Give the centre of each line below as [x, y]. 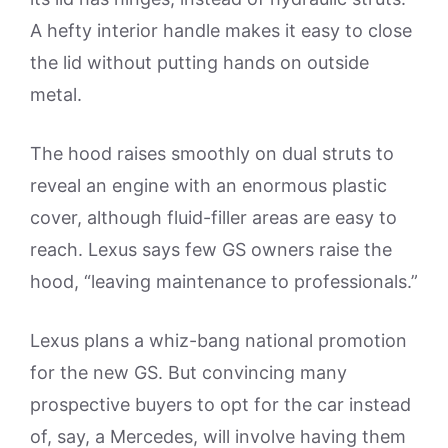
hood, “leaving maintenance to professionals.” [224, 281]
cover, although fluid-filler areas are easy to [213, 217]
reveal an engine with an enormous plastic [208, 185]
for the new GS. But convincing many [188, 372]
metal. [56, 94]
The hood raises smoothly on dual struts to [212, 153]
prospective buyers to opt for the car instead [220, 404]
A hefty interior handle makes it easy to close [221, 30]
